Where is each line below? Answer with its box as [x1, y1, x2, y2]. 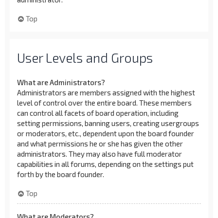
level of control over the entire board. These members [17, 98, 192, 107]
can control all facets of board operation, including [17, 109, 179, 117]
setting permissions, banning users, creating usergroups [17, 119, 199, 127]
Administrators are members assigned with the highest [17, 88, 195, 97]
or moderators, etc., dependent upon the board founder [17, 129, 194, 138]
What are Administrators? [17, 78, 105, 87]
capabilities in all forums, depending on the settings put [17, 160, 194, 168]
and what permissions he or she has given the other [17, 139, 183, 148]
